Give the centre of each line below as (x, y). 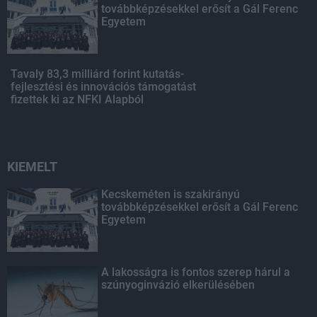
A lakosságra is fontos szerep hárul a (196, 272)
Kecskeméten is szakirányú (171, 195)
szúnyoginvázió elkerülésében (178, 285)
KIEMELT (32, 167)
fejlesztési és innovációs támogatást (103, 87)
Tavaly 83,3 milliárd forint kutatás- (97, 74)
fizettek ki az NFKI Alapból (77, 100)
